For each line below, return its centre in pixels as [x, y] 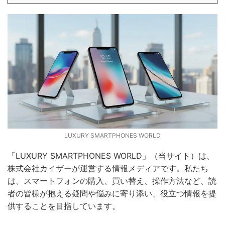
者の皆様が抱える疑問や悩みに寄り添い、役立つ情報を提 [112, 194]
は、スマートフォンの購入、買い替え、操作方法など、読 [112, 181]
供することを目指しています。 [64, 206]
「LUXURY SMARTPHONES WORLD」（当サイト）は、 [111, 156]
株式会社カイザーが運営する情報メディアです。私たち [108, 168]
